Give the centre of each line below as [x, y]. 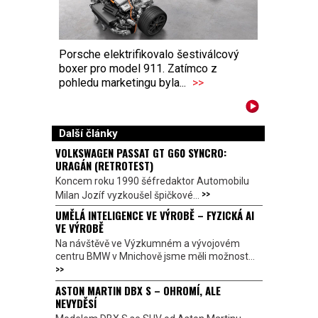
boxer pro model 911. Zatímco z [138, 68]
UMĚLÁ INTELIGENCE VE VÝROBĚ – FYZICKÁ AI [155, 215]
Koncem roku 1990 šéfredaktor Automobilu [152, 181]
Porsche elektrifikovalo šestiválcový [149, 54]
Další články [88, 133]
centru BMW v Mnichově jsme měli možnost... [155, 256]
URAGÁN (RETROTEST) [104, 165]
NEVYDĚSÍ [76, 303]
